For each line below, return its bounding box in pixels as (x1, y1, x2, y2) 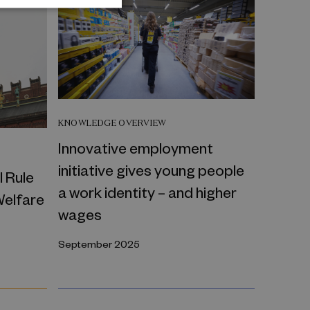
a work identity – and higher (58, 181, 237, 201)
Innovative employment (58, 137, 213, 157)
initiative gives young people (58, 159, 244, 179)
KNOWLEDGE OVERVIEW (58, 117, 167, 128)
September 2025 (58, 237, 140, 250)
